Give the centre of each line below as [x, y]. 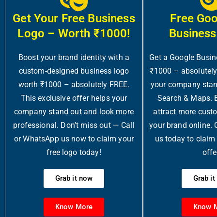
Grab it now [74, 178]
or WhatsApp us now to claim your [74, 139]
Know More [74, 207]
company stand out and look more [74, 112]
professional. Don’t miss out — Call [74, 125]
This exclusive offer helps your [74, 98]
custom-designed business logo [74, 71]
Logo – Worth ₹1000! [74, 33]
